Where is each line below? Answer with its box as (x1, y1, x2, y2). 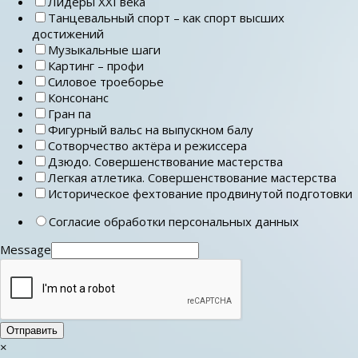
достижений (32, 26, 104, 42)
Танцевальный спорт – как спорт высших (48, 10, 284, 26)
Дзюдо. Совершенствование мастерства (48, 153, 283, 170)
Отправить (6, 324, 58, 337)
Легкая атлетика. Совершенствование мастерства (48, 169, 336, 186)
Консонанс (48, 89, 109, 106)
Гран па (48, 105, 91, 122)
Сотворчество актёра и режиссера (48, 137, 247, 154)
